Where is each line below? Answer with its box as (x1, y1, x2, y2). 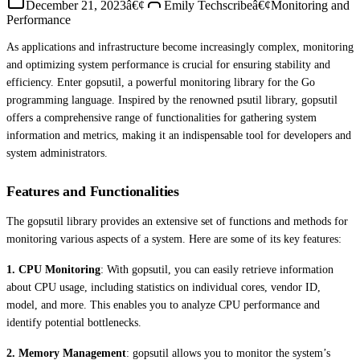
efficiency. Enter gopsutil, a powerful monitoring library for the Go (6, 76, 315, 88)
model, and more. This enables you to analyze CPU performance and (6, 298, 320, 311)
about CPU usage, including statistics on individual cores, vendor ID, (6, 280, 321, 293)
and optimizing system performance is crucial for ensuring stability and (6, 58, 330, 71)
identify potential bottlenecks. (6, 316, 141, 329)
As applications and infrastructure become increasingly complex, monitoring (6, 40, 354, 53)
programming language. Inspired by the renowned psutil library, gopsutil (6, 93, 337, 106)
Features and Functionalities (6, 182, 179, 199)
